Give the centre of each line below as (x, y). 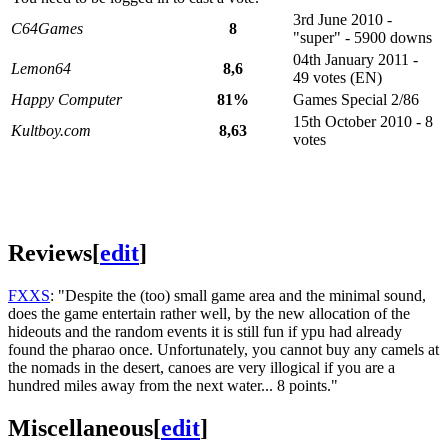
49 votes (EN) (337, 78)
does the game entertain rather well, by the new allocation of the (209, 313)
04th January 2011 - (355, 60)
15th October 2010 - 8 (363, 122)
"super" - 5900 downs (362, 38)
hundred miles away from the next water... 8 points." (173, 385)
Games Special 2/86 (356, 100)
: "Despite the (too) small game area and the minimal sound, (238, 295)
